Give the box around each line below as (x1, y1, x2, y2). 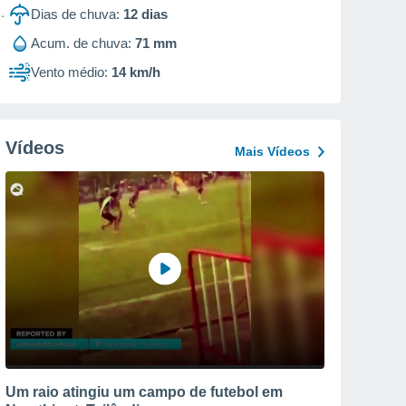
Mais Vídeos (235, 144, 310, 159)
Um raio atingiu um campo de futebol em (5, 383, 283, 400)
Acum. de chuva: (31, 35, 131, 51)
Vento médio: (31, 64, 108, 80)
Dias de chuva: (31, 6, 120, 22)
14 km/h (111, 64, 160, 80)
